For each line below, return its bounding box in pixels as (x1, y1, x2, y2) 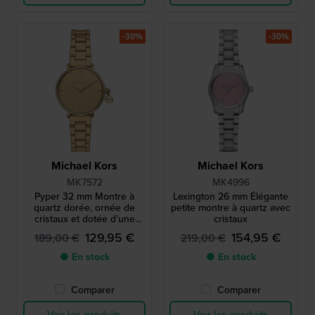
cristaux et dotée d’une (34, 212, 135, 227)
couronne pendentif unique (25, 223, 144, 238)
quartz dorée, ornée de (34, 200, 135, 216)
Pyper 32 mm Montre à (34, 189, 134, 205)
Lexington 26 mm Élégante (173, 189, 288, 205)
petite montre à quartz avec (171, 200, 290, 216)
